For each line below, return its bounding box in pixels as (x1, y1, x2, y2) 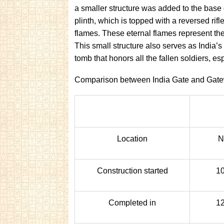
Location (117, 134, 147, 143)
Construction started (96, 166, 168, 175)
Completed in (108, 198, 156, 207)
